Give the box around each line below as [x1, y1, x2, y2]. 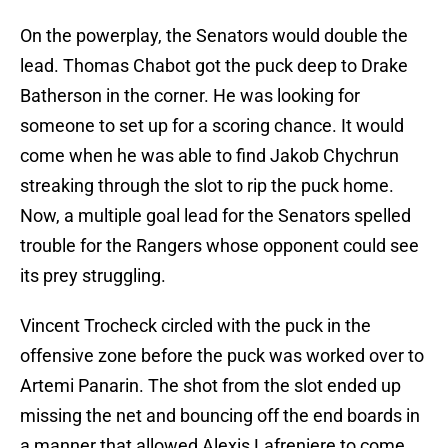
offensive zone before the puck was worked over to [20, 345, 424, 367]
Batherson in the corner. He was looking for [20, 85, 360, 107]
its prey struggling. [20, 265, 166, 287]
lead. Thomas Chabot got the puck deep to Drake [20, 55, 408, 77]
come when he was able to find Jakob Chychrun [20, 145, 399, 167]
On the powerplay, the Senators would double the [20, 25, 408, 47]
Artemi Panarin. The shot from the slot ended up [20, 375, 401, 397]
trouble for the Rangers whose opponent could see [20, 235, 419, 257]
